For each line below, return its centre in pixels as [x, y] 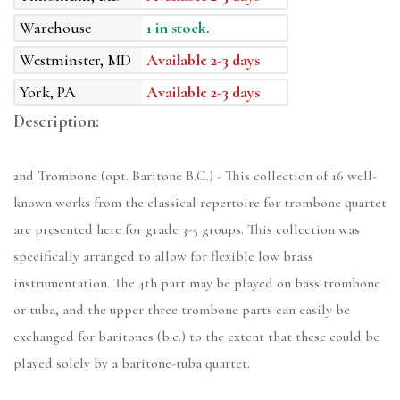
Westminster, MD [75, 60]
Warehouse [55, 28]
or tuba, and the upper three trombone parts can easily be [182, 310]
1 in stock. [179, 28]
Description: [56, 122]
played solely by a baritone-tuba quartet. [132, 364]
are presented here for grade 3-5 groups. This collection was [187, 230]
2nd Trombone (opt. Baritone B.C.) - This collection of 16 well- [195, 176]
